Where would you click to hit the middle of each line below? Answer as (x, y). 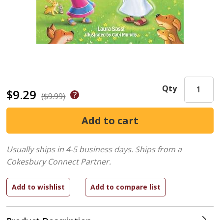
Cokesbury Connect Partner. (59, 162)
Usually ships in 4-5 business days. (70, 149)
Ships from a (159, 149)
